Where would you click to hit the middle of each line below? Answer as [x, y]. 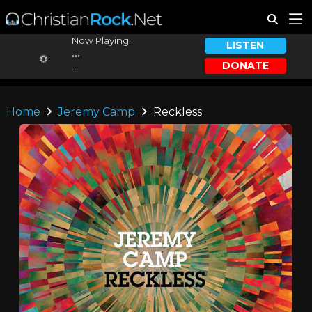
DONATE [245, 65]
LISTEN [245, 46]
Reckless [176, 112]
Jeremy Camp [97, 112]
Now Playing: [101, 40]
